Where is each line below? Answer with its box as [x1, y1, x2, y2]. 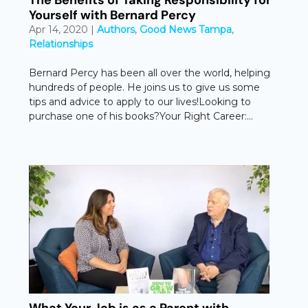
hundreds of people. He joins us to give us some [29, 80, 261, 93]
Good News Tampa [140, 23, 232, 36]
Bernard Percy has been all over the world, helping [29, 66, 271, 79]
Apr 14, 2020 [29, 23, 89, 36]
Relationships [29, 37, 93, 50]
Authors [97, 23, 135, 36]
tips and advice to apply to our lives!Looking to [29, 95, 252, 108]
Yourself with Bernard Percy [29, 6, 197, 23]
